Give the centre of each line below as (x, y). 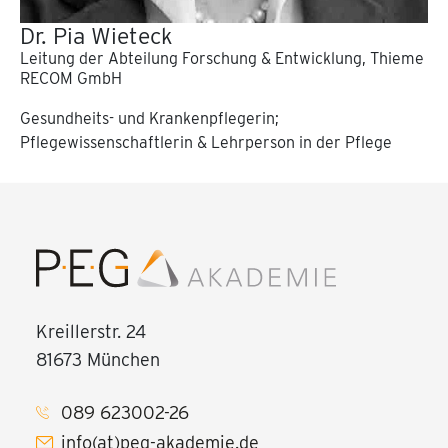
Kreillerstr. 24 (91, 331)
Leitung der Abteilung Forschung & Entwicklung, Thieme (222, 58)
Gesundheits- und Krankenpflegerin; (149, 118)
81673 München (98, 359)
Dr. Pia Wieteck (96, 35)
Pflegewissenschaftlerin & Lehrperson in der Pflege (206, 142)
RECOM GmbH (71, 78)
